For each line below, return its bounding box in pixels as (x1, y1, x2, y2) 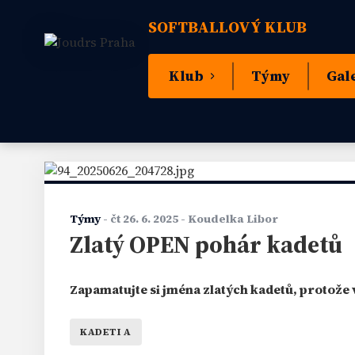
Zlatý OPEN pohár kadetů (70, 229, 342, 261)
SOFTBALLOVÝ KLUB (148, 17, 307, 37)
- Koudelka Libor (178, 212, 278, 227)
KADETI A (80, 326, 132, 338)
